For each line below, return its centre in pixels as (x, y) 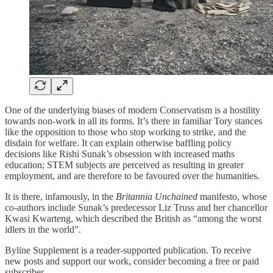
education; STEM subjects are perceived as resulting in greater (124, 165)
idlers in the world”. (44, 229)
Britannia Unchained (158, 196)
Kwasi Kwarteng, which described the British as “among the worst (133, 218)
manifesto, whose (233, 196)
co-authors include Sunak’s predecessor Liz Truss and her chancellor (136, 207)
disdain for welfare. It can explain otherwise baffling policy (118, 143)
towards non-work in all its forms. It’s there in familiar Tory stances (133, 121)
